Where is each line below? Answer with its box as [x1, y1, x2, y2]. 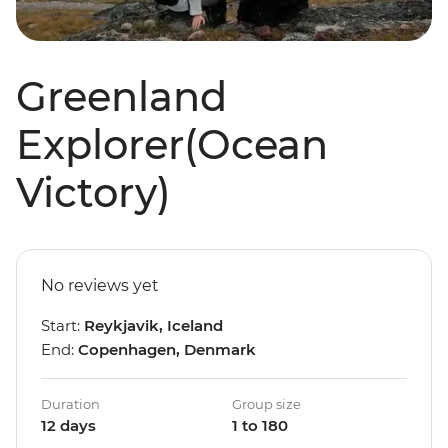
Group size [232, 396, 301, 413]
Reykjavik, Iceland [84, 316, 223, 336]
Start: [41, 316, 84, 336]
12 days [41, 416, 96, 436]
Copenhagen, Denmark [78, 340, 256, 360]
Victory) [16, 168, 171, 218]
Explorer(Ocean [16, 120, 328, 170]
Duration [41, 396, 100, 413]
